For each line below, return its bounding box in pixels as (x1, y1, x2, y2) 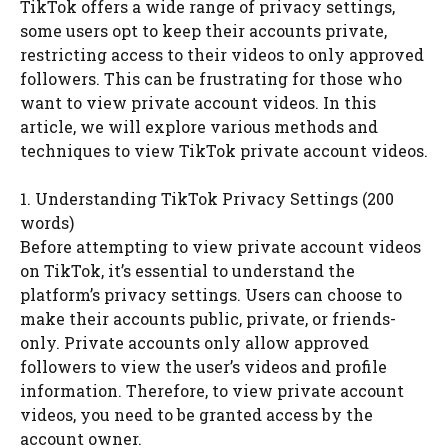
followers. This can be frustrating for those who (20, 68, 402, 90)
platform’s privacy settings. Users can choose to (20, 284, 402, 306)
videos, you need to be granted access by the (20, 404, 373, 426)
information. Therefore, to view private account (20, 380, 404, 402)
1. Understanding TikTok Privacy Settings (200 (20, 188, 394, 210)
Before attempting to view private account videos (20, 236, 421, 258)
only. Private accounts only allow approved (20, 332, 369, 354)
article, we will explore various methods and (20, 116, 378, 138)
